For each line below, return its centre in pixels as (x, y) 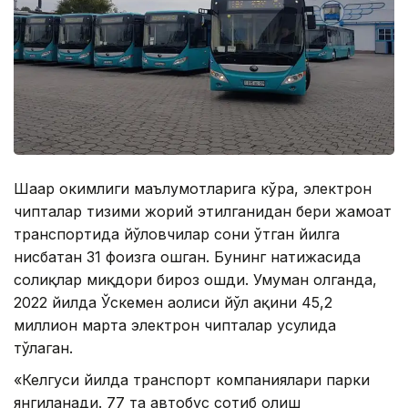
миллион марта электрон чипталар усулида (175, 325)
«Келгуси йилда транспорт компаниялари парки (192, 379)
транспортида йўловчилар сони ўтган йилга (177, 234)
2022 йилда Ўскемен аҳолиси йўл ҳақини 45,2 (173, 302)
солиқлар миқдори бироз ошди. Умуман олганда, (195, 279)
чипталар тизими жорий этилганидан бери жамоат (203, 211)
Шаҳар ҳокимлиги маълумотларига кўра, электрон (193, 188)
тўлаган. (43, 347)
